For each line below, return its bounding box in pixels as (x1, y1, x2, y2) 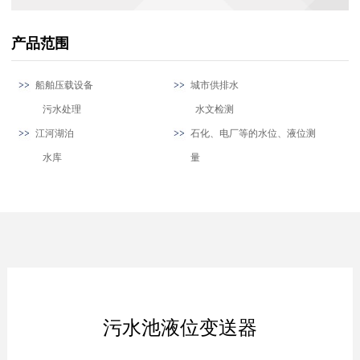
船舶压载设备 (35, 79, 166, 91)
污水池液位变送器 (103, 317, 257, 339)
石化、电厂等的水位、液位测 (190, 127, 317, 139)
